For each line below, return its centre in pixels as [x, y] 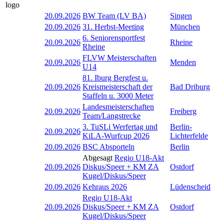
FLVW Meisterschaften [119, 57]
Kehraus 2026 [105, 186]
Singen [181, 15]
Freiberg [183, 111]
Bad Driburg [190, 86]
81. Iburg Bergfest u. [115, 77]
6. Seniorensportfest [114, 37]
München [185, 26]
